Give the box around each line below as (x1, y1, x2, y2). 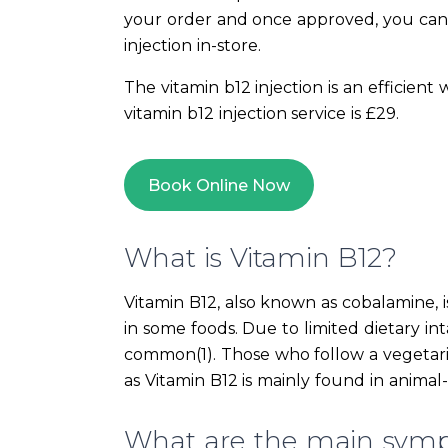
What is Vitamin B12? (124, 242, 397, 275)
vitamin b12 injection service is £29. (124, 104, 399, 124)
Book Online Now (148, 175, 290, 195)
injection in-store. (124, 36, 261, 56)
